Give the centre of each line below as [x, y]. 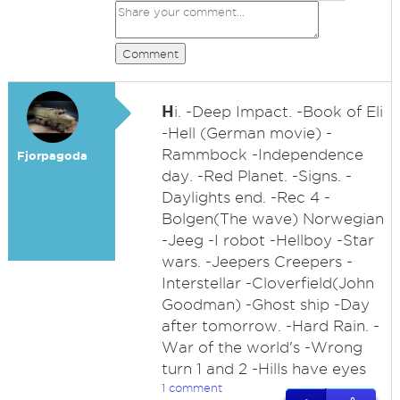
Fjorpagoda [53, 156]
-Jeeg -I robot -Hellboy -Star [267, 240]
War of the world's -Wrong [262, 347]
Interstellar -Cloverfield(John [267, 283]
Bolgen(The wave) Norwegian [272, 219]
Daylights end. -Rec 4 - [246, 197]
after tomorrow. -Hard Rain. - [270, 326]
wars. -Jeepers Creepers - [257, 262]
